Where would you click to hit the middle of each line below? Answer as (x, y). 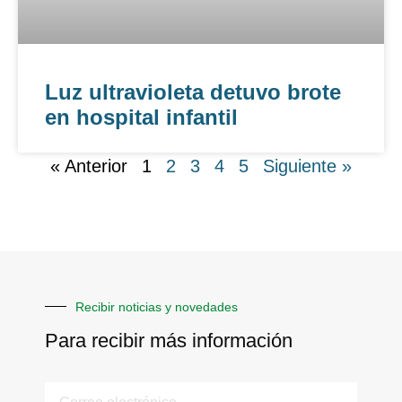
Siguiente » (307, 166)
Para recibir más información (169, 340)
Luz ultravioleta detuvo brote (193, 92)
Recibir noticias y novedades (157, 306)
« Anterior (89, 166)
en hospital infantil (141, 117)
